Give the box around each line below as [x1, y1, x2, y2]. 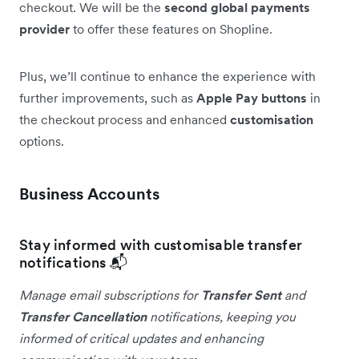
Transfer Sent [201, 286, 281, 303]
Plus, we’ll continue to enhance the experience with [19, 67, 316, 84]
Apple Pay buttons [196, 89, 307, 106]
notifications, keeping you [147, 308, 296, 325]
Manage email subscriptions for [19, 286, 201, 303]
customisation [230, 111, 313, 127]
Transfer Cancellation [19, 308, 147, 325]
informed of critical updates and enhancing [19, 329, 264, 346]
